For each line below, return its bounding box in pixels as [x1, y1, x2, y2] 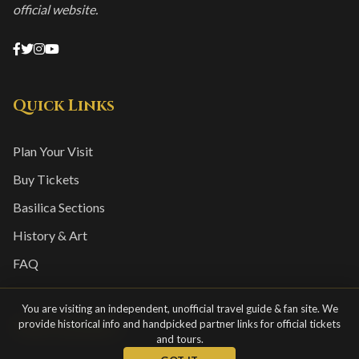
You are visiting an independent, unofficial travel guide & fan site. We [21, 302, 338, 315]
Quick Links [13, 95, 115, 116]
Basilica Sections [13, 199, 105, 215]
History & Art [13, 227, 87, 243]
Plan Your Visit [13, 143, 93, 159]
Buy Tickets [13, 171, 79, 187]
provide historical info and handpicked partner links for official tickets [18, 317, 341, 330]
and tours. [155, 333, 204, 345]
